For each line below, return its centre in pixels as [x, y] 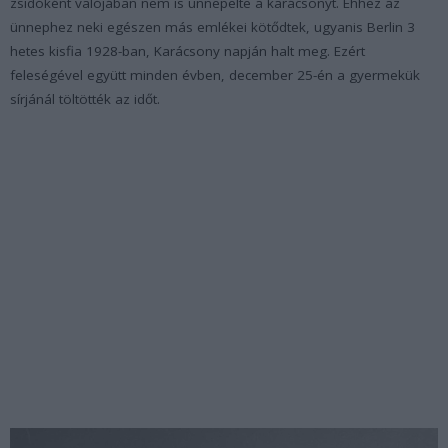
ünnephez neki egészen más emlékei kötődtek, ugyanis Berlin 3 [212, 27]
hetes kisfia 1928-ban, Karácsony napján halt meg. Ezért [187, 51]
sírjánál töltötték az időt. [85, 99]
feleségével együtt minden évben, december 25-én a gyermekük [215, 75]
